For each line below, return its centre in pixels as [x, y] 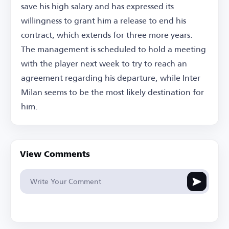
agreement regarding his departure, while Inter [111, 77]
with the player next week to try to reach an [104, 63]
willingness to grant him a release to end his [104, 20]
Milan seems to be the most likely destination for [112, 92]
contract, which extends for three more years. [107, 35]
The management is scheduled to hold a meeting [113, 49]
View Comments [55, 155]
